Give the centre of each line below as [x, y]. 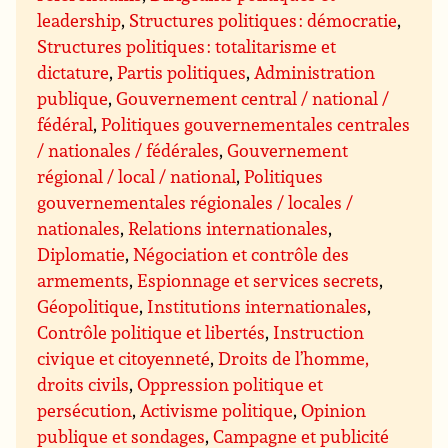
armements [83, 280]
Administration [315, 72]
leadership [79, 20]
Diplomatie [81, 254]
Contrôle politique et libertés [151, 332]
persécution [85, 410]
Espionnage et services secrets [258, 280]
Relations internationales [228, 228]
